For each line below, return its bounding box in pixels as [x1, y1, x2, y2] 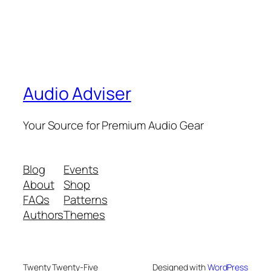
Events [64, 162, 99, 178]
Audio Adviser [23, 82, 131, 106]
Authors [23, 207, 64, 223]
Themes [64, 207, 105, 223]
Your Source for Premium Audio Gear [23, 117, 204, 133]
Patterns [64, 192, 108, 208]
